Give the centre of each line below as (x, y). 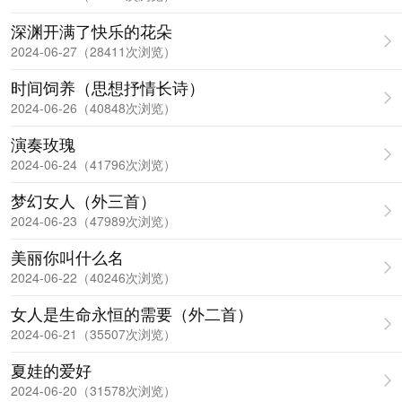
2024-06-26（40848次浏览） (93, 108)
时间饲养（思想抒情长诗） (108, 87)
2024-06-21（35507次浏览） (93, 334)
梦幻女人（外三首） (83, 200)
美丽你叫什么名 (67, 257)
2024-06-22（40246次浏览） (93, 277)
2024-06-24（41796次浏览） (93, 164)
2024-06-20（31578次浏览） (93, 390)
